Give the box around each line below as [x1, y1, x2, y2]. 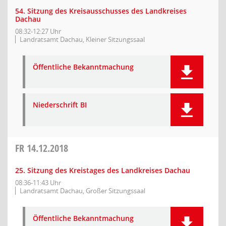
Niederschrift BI [33, 100, 87, 109]
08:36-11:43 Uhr [15, 178, 61, 187]
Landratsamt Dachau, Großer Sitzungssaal [20, 186, 145, 195]
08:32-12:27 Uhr [15, 27, 61, 36]
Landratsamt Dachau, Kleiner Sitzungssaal [20, 35, 145, 44]
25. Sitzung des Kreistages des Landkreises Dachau [15, 165, 190, 175]
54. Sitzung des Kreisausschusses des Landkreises [15, 6, 187, 16]
